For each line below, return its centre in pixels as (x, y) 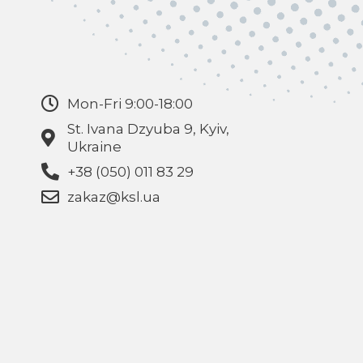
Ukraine (95, 147)
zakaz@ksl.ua (114, 197)
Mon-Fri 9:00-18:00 (130, 104)
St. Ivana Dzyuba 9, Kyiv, (149, 129)
